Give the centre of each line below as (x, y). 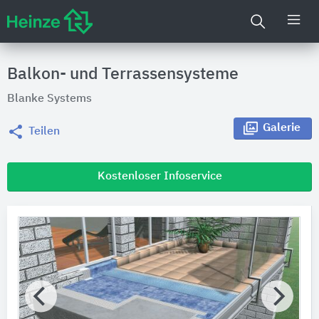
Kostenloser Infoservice (159, 177)
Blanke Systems (49, 99)
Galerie (282, 129)
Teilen (44, 132)
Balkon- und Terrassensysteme (123, 74)
